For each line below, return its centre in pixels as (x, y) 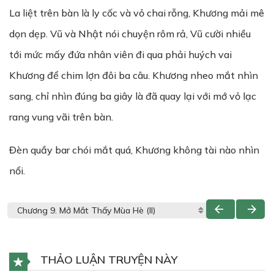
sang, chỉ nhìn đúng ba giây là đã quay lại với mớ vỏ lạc (133, 96)
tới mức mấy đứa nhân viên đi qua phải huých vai (120, 54)
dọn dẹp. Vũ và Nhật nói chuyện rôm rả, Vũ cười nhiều (130, 34)
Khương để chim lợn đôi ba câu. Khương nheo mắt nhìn (134, 75)
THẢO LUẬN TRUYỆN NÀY (107, 260)
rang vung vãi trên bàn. (61, 117)
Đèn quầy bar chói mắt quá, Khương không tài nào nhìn (134, 150)
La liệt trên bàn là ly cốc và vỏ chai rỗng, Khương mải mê (137, 13)
